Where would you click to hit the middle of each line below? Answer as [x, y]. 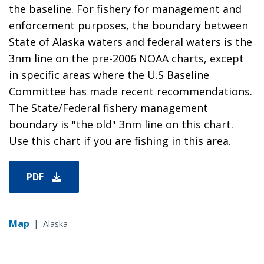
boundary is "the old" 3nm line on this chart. [121, 124]
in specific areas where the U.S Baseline [109, 75]
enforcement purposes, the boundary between [128, 25]
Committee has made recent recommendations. [131, 91]
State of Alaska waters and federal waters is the [131, 42]
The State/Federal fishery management [108, 108]
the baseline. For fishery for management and [125, 9]
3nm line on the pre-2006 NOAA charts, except [126, 58]
